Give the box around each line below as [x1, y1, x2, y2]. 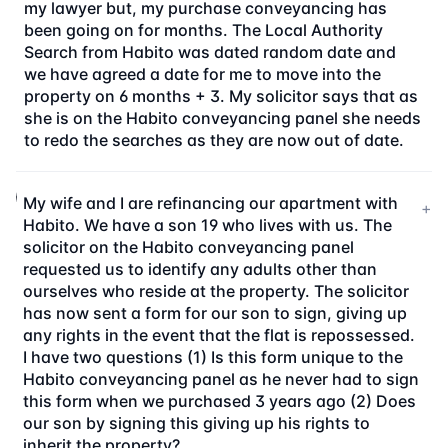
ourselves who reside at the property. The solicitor [23, 281, 410, 301]
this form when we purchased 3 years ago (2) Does [23, 391, 417, 411]
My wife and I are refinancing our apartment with [23, 193, 399, 213]
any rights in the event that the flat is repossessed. [23, 325, 416, 345]
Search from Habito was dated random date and [23, 42, 396, 62]
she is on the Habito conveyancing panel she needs [23, 108, 421, 128]
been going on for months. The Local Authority [23, 20, 383, 40]
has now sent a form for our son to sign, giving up [23, 303, 408, 323]
